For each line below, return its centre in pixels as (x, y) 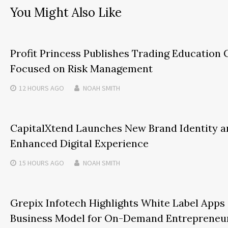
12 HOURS (34, 88)
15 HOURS (34, 163)
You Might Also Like (66, 12)
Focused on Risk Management (81, 68)
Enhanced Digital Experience (79, 143)
